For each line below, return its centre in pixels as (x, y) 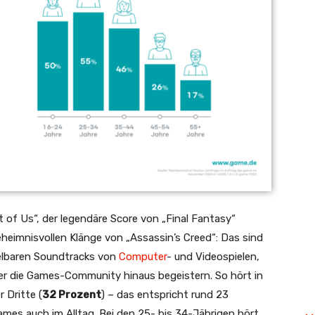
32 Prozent (72, 295)
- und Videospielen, (213, 257)
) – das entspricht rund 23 (165, 295)
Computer (143, 257)
